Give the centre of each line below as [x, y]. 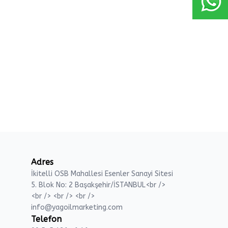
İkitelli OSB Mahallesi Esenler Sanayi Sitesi [102, 174]
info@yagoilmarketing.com [77, 207]
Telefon [46, 219]
